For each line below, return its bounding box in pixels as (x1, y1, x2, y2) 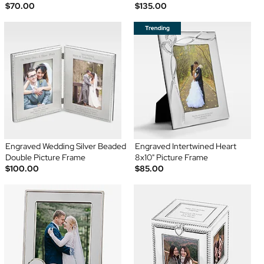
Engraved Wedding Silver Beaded (5, 141, 126, 152)
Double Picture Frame (5, 152, 85, 163)
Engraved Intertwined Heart (135, 141, 236, 152)
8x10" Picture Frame (135, 152, 208, 163)
